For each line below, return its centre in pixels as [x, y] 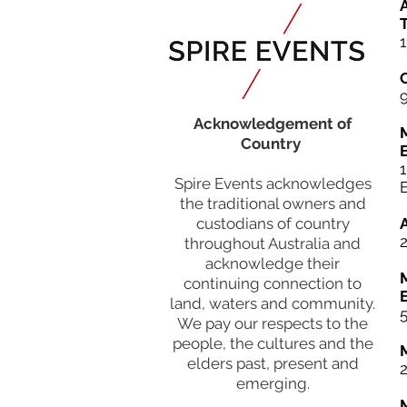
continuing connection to [273, 283]
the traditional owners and [273, 203]
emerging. [273, 383]
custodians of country [273, 223]
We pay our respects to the [273, 323]
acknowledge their [273, 263]
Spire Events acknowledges [273, 184]
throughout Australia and [273, 243]
